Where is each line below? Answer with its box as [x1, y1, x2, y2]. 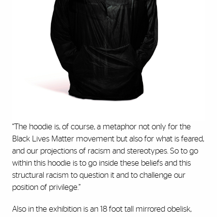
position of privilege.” [12, 183, 80, 191]
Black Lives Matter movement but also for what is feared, [12, 134, 204, 143]
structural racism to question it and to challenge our [12, 170, 186, 179]
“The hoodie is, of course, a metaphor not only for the [12, 122, 191, 131]
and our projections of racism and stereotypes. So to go [12, 146, 198, 155]
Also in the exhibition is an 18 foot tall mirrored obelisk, [12, 204, 191, 213]
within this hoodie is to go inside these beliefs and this [12, 158, 191, 167]
